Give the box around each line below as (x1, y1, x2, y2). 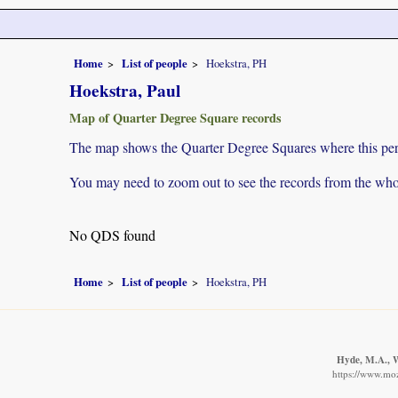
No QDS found (69, 225, 155, 244)
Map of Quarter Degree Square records (69, 107, 282, 127)
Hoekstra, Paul (69, 77, 180, 103)
